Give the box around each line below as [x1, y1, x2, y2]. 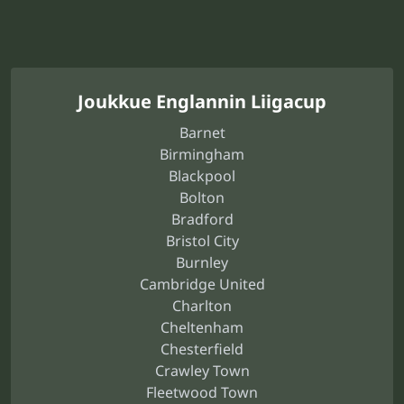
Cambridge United [139, 274, 265, 294]
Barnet [179, 123, 225, 142]
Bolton [179, 188, 225, 207]
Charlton [172, 296, 232, 316]
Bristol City [165, 231, 239, 251]
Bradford [170, 209, 234, 229]
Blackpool [169, 166, 235, 186]
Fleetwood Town [146, 382, 258, 402]
